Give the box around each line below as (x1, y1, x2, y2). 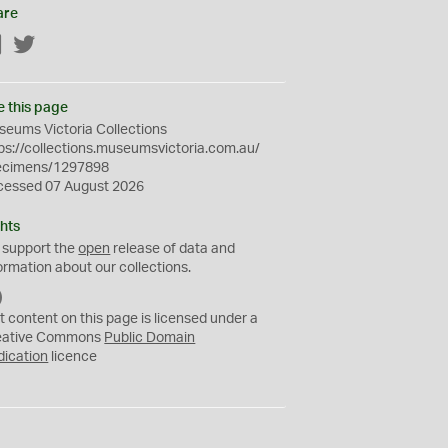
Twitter (36, 39, 80, 53)
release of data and (110, 242, 236, 256)
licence (48, 350, 98, 364)
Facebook (3, 39, 67, 53)
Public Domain (104, 331, 196, 345)
